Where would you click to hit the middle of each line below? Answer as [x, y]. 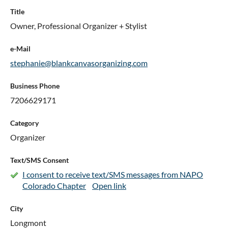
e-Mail [20, 49]
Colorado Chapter [54, 186]
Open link [109, 186]
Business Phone [35, 86]
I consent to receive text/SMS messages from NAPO [113, 175]
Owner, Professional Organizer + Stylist [79, 26]
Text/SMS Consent [39, 160]
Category [24, 123]
